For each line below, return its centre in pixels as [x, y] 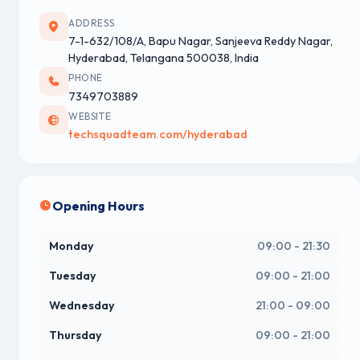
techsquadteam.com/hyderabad [158, 135]
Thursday [76, 335]
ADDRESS [92, 23]
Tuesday [73, 276]
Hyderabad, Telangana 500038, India [164, 58]
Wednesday [82, 306]
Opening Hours [98, 206]
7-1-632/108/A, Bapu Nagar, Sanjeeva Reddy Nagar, [200, 41]
